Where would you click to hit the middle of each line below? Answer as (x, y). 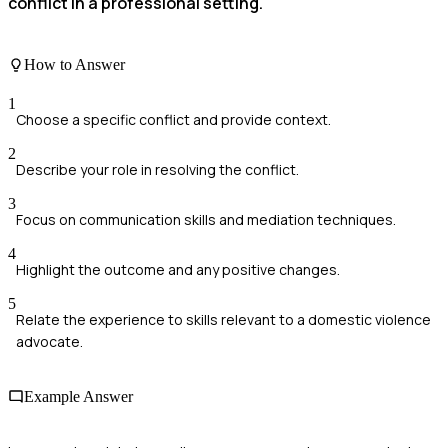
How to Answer (74, 64)
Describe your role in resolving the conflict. (157, 169)
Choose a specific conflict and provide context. (173, 119)
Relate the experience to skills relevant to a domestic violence (223, 319)
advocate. (49, 341)
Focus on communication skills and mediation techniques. (206, 219)
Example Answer (78, 397)
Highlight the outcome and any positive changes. (178, 269)
